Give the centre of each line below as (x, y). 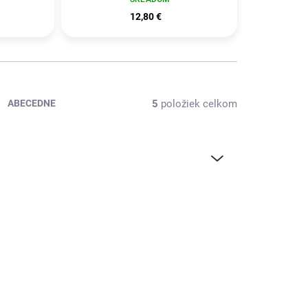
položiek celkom (198, 103)
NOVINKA (94, 214)
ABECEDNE (32, 103)
